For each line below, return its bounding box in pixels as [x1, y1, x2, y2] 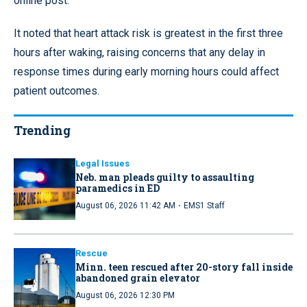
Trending [14, 121, 70, 138]
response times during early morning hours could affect [14, 64, 279, 78]
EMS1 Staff [184, 200, 225, 210]
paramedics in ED [75, 181, 160, 195]
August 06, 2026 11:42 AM [75, 200, 175, 210]
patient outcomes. [14, 84, 99, 97]
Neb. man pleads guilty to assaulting [75, 170, 254, 184]
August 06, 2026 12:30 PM [75, 290, 175, 300]
